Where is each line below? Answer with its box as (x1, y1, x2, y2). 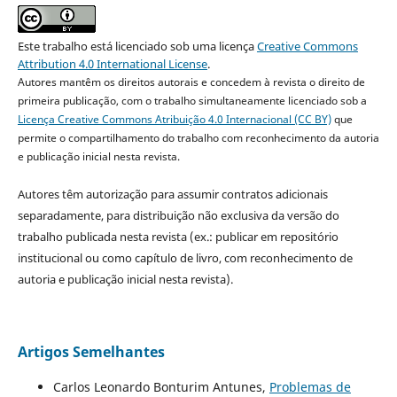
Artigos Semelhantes (17, 342, 165, 362)
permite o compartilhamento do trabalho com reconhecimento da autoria (17, 130, 379, 146)
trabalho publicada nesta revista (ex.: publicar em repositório (17, 229, 339, 245)
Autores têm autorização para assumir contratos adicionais (17, 186, 328, 203)
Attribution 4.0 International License (17, 56, 207, 73)
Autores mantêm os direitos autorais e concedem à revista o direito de (17, 74, 365, 90)
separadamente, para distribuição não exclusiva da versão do (17, 207, 339, 224)
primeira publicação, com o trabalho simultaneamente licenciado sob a (17, 93, 367, 109)
